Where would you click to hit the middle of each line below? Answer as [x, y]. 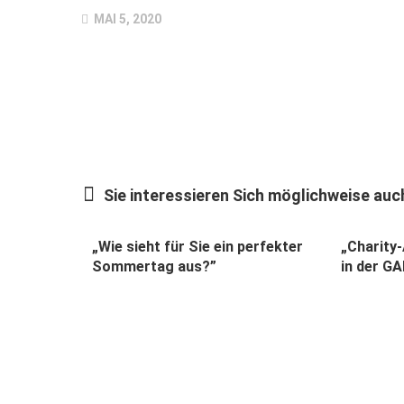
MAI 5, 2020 [126, 18]
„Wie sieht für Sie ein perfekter [197, 246]
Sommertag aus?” [154, 266]
